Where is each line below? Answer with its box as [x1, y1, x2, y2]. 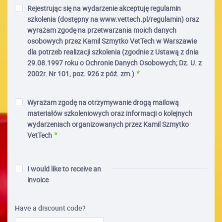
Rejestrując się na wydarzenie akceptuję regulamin [27, 3, 181, 13]
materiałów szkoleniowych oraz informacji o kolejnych [27, 108, 192, 118]
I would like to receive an [27, 164, 101, 173]
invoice [27, 174, 49, 184]
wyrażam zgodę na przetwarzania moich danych [27, 25, 176, 35]
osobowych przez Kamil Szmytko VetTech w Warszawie [27, 36, 197, 46]
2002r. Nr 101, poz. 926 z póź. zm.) [27, 68, 134, 78]
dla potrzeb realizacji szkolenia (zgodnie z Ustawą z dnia [27, 47, 199, 56]
